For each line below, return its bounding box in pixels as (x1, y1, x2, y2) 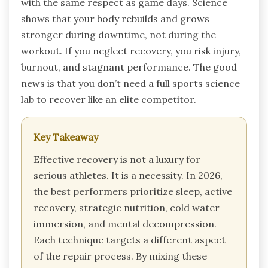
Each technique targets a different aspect (33, 233, 226, 246)
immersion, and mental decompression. (33, 217, 217, 230)
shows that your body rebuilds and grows (21, 12, 209, 25)
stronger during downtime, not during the (21, 28, 216, 41)
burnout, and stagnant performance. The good (21, 60, 237, 73)
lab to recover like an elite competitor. (21, 93, 196, 105)
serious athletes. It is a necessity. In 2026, (33, 169, 223, 181)
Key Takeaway (33, 130, 98, 143)
